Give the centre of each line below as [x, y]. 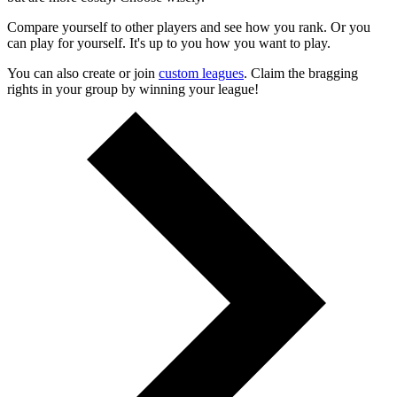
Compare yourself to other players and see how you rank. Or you [189, 27]
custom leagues [201, 73]
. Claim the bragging [301, 73]
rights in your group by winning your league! [133, 89]
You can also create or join [81, 73]
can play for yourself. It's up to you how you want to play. [169, 43]
